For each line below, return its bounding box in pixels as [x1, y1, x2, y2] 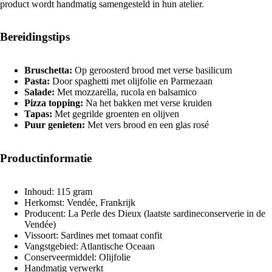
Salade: [24, 87, 55, 98]
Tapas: [24, 109, 52, 120]
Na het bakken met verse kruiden [83, 98, 212, 109]
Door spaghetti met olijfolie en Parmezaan [50, 76, 212, 87]
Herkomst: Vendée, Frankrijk [24, 197, 135, 208]
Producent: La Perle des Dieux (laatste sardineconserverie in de [24, 208, 265, 219]
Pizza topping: [24, 98, 83, 109]
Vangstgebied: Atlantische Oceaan [24, 240, 155, 251]
